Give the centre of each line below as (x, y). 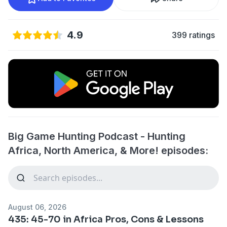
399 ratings (193, 35)
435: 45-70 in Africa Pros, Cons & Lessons (106, 219)
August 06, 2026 (37, 207)
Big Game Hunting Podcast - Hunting (97, 136)
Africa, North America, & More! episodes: (108, 150)
